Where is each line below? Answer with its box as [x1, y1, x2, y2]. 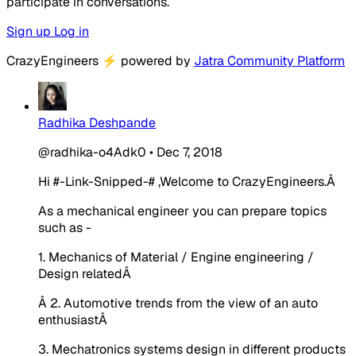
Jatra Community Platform [194, 52, 345, 69]
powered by [118, 52, 194, 69]
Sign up [6, 22, 54, 40]
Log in [54, 22, 89, 40]
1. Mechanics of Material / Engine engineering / [38, 248, 314, 265]
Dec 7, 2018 [157, 143, 222, 161]
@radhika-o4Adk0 [38, 143, 146, 161]
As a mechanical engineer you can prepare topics [38, 202, 327, 219]
